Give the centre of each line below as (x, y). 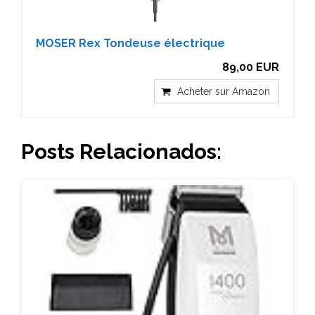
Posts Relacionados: (121, 152)
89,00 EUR (251, 67)
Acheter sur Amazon (224, 91)
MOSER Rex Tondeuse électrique (130, 43)
